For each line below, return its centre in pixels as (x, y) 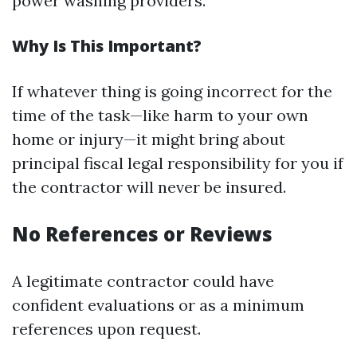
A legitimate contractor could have (143, 281)
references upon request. (106, 329)
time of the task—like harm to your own (160, 115)
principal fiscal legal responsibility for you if (178, 163)
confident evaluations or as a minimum (158, 305)
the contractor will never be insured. (149, 187)
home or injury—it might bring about (149, 139)
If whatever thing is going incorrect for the (172, 91)
